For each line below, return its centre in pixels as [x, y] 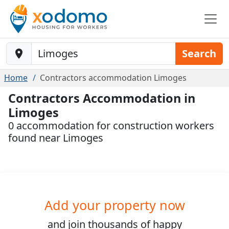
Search [199, 53]
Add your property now [114, 205]
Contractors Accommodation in [102, 98]
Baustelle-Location [44, 48]
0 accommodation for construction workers [111, 125]
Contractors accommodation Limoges [113, 78]
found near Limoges [56, 138]
